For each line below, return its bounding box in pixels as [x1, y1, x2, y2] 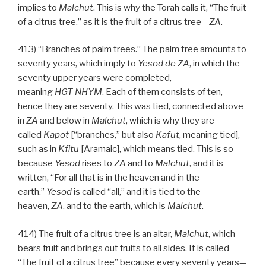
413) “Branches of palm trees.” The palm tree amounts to [18, 44, 246, 55]
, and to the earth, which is [63, 201, 167, 212]
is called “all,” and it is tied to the [72, 186, 201, 198]
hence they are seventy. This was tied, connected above [18, 101, 243, 112]
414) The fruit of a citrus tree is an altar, [18, 228, 174, 239]
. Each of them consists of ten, [102, 87, 223, 98]
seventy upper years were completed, [18, 72, 172, 84]
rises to [80, 158, 114, 169]
